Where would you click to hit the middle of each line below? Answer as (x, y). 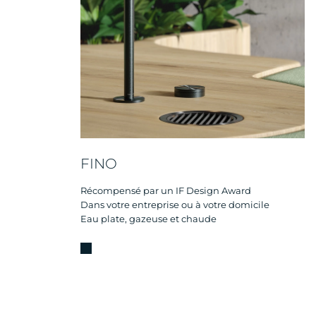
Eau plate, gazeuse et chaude (148, 218)
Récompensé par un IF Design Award (166, 190)
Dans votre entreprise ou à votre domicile (175, 204)
